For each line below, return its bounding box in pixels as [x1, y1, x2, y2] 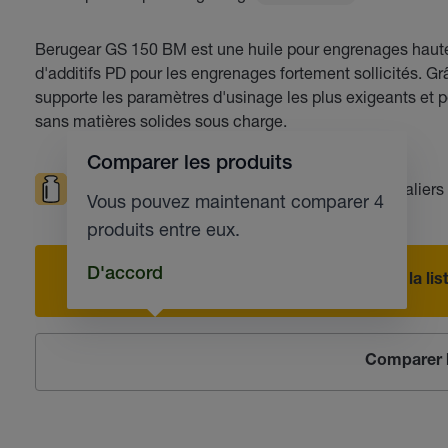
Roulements [267, 179, 355, 198]
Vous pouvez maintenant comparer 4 [86, 190, 384, 212]
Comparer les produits [86, 155, 292, 175]
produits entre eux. [86, 218, 240, 240]
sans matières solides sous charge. [34, 111, 287, 130]
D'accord [86, 266, 163, 284]
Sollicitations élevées [74, 179, 228, 198]
